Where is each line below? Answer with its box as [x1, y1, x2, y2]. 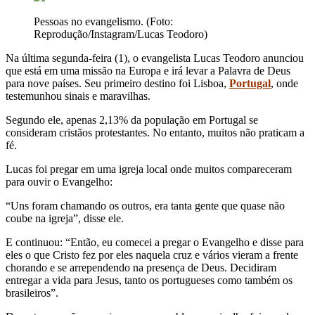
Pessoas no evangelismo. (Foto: [34, 15, 173, 27]
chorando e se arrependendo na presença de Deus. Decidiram [6, 261, 276, 274]
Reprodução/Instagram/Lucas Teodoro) [34, 27, 207, 40]
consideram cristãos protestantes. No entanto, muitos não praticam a [6, 126, 304, 139]
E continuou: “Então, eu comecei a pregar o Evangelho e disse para [6, 236, 304, 248]
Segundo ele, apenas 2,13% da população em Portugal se [6, 113, 258, 126]
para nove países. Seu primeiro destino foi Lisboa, [6, 77, 229, 89]
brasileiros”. [6, 286, 58, 299]
